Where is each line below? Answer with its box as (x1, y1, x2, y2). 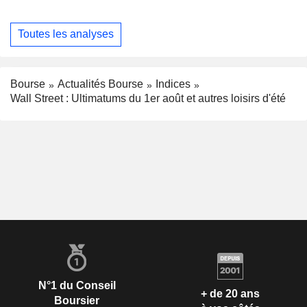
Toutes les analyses (18, 28, 114, 40)
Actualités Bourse (58, 77, 143, 90)
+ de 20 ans (201, 288, 260, 300)
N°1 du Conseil (38, 279, 116, 291)
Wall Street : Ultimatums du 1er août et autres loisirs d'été (10, 92, 286, 104)
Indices (156, 77, 191, 90)
